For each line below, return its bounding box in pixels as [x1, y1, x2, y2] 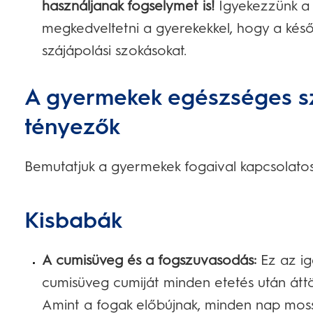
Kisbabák [24, 207, 122, 233]
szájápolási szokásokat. [42, 42, 187, 59]
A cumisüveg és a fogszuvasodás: [42, 252, 256, 268]
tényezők [24, 113, 120, 140]
